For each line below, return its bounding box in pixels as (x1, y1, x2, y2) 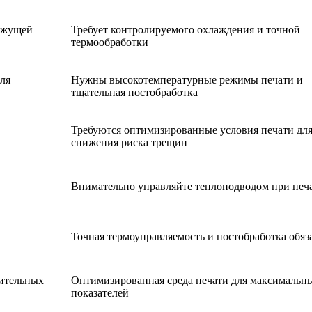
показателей (71, 287, 129, 299)
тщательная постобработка (71, 86, 198, 99)
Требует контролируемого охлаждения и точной (71, 24, 300, 36)
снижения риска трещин (71, 136, 187, 149)
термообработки (71, 36, 148, 49)
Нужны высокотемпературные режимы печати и (71, 74, 303, 86)
